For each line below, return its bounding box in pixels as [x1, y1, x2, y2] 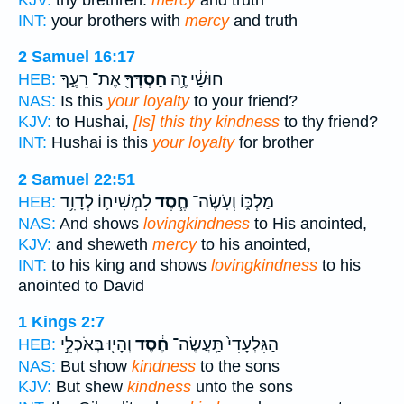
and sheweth [51, 234, 152, 253]
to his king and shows [47, 255, 211, 274]
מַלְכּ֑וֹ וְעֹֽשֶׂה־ [188, 191, 274, 212]
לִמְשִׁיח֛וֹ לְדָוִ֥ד [60, 191, 151, 212]
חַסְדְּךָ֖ [121, 69, 167, 90]
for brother [234, 133, 314, 152]
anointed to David [18, 276, 144, 295]
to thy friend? [280, 113, 378, 132]
